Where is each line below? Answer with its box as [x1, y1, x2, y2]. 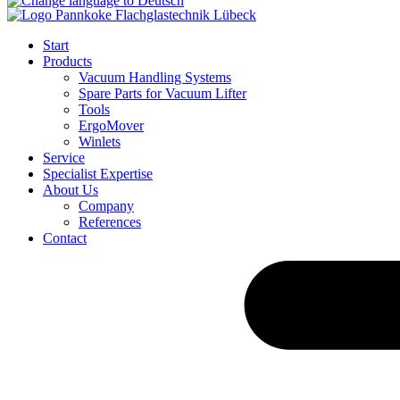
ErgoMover [79, 118, 144, 133]
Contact [43, 230, 87, 246]
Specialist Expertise [43, 166, 153, 181]
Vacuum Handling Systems [79, 70, 231, 85]
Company [79, 198, 134, 213]
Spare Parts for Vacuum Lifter [79, 86, 246, 101]
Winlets [79, 134, 121, 149]
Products [43, 54, 92, 69]
